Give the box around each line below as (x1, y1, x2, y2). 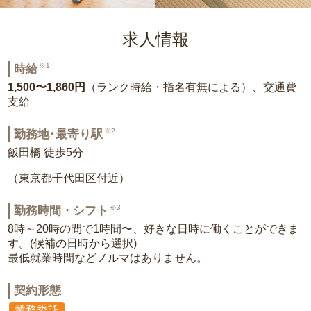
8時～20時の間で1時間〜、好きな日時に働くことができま (8, 223, 300, 235)
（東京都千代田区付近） (8, 172, 131, 184)
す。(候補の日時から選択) (8, 237, 137, 249)
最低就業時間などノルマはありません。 (8, 252, 208, 264)
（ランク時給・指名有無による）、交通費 (85, 81, 297, 93)
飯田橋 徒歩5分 (8, 146, 84, 158)
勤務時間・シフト (14, 204, 109, 217)
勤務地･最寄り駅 (14, 128, 103, 141)
